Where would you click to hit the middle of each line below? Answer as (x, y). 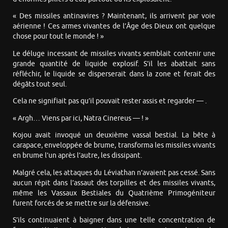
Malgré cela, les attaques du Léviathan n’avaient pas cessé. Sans (114, 173)
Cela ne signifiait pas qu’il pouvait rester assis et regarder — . (110, 101)
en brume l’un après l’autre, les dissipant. (77, 156)
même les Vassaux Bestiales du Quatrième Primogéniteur (114, 193)
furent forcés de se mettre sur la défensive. (81, 203)
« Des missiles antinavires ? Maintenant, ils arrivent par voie (114, 16)
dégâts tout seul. (40, 84)
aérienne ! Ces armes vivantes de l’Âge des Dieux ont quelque (114, 26)
